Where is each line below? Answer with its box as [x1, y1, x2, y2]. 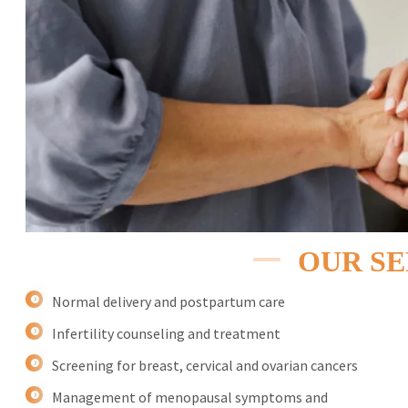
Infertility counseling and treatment [52, 324, 281, 343]
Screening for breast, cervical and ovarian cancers [52, 356, 359, 375]
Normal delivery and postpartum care [52, 292, 286, 311]
